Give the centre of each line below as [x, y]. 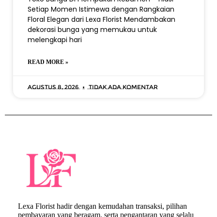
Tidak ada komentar [122, 87]
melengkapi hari [54, 40]
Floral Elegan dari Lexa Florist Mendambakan [101, 19]
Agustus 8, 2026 [54, 87]
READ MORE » [48, 62]
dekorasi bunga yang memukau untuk [92, 30]
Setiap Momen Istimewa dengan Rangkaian [101, 9]
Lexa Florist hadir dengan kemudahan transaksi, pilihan [102, 206]
